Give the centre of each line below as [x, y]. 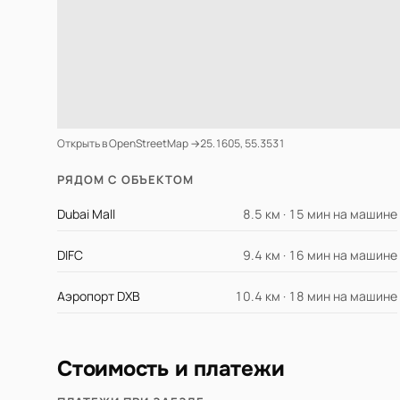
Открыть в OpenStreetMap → [129, 144]
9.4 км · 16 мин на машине [321, 255]
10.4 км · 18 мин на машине [317, 296]
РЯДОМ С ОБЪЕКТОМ [125, 180]
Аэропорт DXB [99, 296]
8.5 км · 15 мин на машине [321, 214]
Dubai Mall [86, 214]
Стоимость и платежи [171, 369]
